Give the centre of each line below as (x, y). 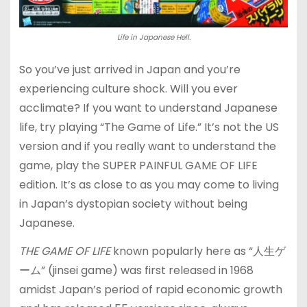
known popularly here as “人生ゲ (198, 251)
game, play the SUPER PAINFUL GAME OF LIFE (138, 166)
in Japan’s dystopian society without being (133, 204)
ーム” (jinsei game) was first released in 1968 (136, 271)
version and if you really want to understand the (147, 147)
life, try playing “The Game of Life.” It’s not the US (149, 127)
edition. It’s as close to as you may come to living (149, 185)
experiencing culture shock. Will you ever (128, 89)
